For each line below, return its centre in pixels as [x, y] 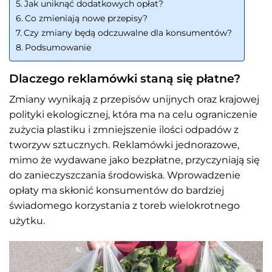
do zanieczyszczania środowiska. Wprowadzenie [125, 175]
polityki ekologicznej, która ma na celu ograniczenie [133, 114]
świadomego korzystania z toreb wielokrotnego [124, 205]
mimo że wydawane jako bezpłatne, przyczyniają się [134, 160]
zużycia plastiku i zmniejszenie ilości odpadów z [124, 129]
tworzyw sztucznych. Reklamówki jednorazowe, [124, 144]
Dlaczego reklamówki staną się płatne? [125, 79]
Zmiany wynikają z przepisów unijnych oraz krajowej [134, 99]
